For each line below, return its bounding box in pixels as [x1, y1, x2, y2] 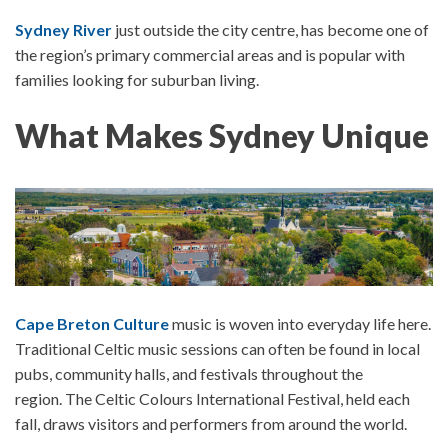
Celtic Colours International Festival [95, 388, 340, 408]
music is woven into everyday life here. [172, 313, 431, 333]
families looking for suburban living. [15, 70, 259, 90]
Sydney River [15, 20, 115, 40]
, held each [340, 388, 410, 408]
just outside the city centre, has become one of [115, 20, 429, 40]
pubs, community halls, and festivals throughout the [15, 363, 363, 383]
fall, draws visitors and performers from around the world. [15, 413, 407, 433]
